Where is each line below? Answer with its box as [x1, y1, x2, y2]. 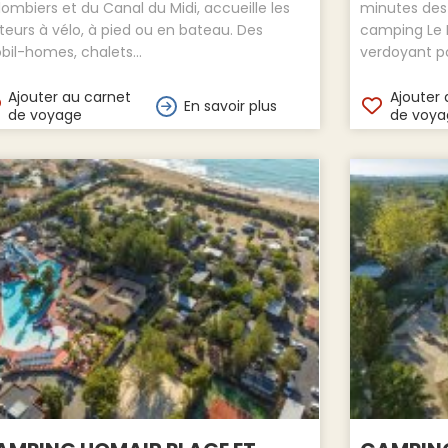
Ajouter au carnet [8, 87, 132, 108]
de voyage [8, 105, 83, 126]
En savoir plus [183, 96, 277, 117]
